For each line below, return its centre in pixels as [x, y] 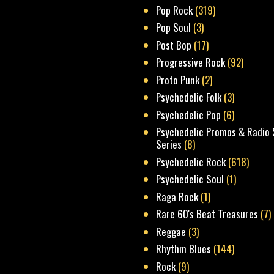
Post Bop [174, 45]
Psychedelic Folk [189, 97]
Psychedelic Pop [189, 114]
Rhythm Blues [184, 249]
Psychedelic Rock [191, 161]
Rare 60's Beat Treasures [207, 214]
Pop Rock [175, 10]
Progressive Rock [191, 62]
